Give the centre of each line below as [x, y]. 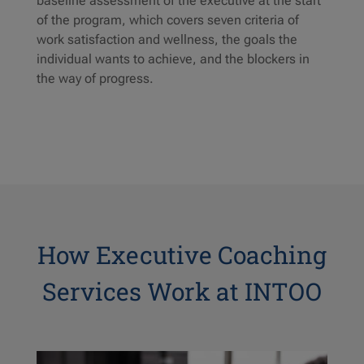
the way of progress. [95, 79]
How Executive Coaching [182, 255]
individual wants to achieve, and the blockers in [173, 59]
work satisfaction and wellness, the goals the [167, 40]
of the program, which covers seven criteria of [167, 20]
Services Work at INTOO [182, 292]
